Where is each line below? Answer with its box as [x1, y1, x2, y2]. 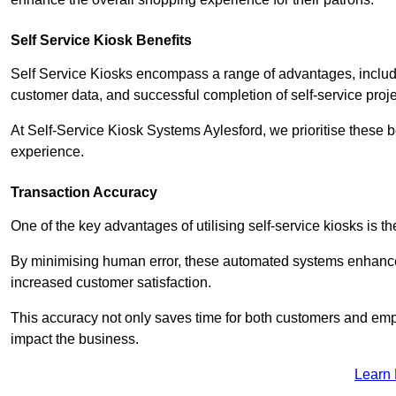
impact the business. [11, 331, 139, 346]
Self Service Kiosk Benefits [11, 32, 192, 48]
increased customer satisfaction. [11, 274, 215, 290]
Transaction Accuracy [11, 184, 157, 200]
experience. [11, 143, 84, 159]
